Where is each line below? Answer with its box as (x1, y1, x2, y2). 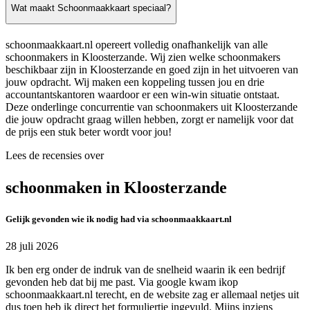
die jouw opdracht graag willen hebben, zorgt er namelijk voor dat (6, 113, 293, 126)
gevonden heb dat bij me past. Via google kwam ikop (6, 276, 238, 289)
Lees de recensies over (6, 149, 104, 162)
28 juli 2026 (6, 240, 58, 253)
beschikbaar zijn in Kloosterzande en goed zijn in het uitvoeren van (6, 64, 298, 76)
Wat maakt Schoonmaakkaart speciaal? (11, 2, 171, 13)
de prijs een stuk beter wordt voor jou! (6, 126, 172, 138)
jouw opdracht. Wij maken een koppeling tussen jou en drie (6, 76, 264, 89)
